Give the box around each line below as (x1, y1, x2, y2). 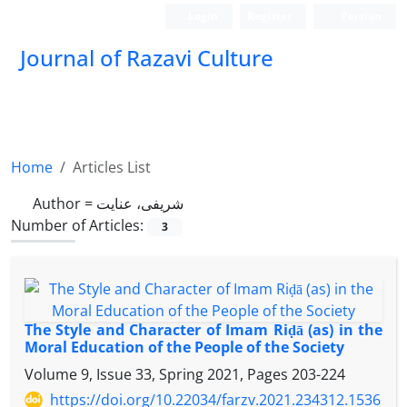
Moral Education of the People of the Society (25, 337, 344, 358)
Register (247, 8, 293, 24)
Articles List (73, 157, 151, 177)
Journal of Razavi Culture (20, 43, 273, 73)
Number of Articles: (11, 215, 147, 235)
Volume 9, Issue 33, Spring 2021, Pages (25, 364, 292, 385)
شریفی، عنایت (96, 194, 184, 213)
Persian (338, 8, 382, 24)
